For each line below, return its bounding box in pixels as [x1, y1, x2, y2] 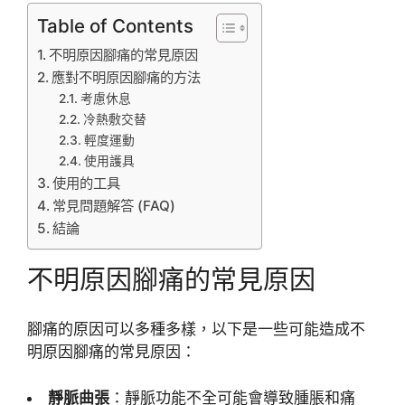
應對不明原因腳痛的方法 [52, 68, 202, 86]
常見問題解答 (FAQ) [52, 196, 176, 214]
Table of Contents [37, 14, 193, 37]
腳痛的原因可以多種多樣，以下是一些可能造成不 [27, 320, 365, 339]
